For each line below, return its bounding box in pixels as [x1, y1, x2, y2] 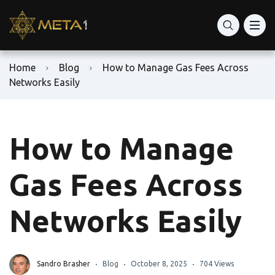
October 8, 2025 [131, 260, 187, 268]
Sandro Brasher [37, 260, 90, 268]
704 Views [199, 260, 234, 268]
